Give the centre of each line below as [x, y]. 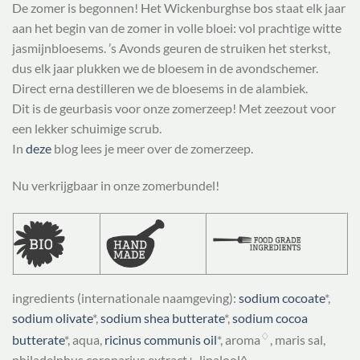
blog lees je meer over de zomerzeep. [152, 149]
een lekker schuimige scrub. [87, 129]
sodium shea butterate [162, 317]
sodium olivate [52, 317]
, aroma [240, 340]
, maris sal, [298, 340]
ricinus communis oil [161, 340]
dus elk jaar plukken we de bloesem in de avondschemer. [165, 68]
